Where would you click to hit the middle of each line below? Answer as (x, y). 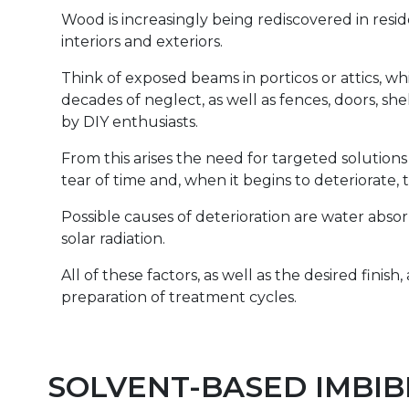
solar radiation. (113, 239)
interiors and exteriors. (142, 42)
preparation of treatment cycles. (179, 298)
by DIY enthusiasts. (130, 122)
